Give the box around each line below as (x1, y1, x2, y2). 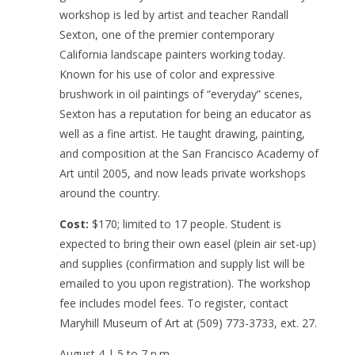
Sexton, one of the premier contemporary (59, 26, 274, 42)
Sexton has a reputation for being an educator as (59, 105, 311, 121)
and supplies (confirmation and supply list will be (59, 255, 305, 271)
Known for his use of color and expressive (59, 66, 275, 82)
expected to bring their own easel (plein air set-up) (59, 235, 316, 251)
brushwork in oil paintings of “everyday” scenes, (59, 86, 303, 101)
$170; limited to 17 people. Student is (88, 216, 281, 231)
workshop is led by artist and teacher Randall (59, 6, 288, 22)
